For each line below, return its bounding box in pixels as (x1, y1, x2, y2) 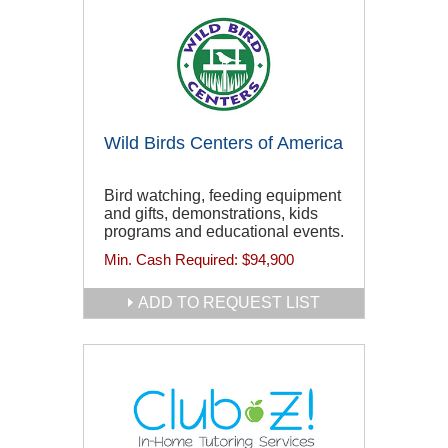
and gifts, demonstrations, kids (104, 204, 318, 222)
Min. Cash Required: (104, 250, 242, 268)
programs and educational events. (104, 222, 344, 240)
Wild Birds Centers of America (104, 132, 343, 153)
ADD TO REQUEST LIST (138, 293, 320, 311)
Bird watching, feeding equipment (104, 186, 341, 204)
